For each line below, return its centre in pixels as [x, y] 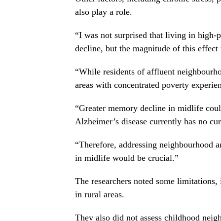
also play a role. [104, 12]
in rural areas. [100, 195]
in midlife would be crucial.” [127, 158]
